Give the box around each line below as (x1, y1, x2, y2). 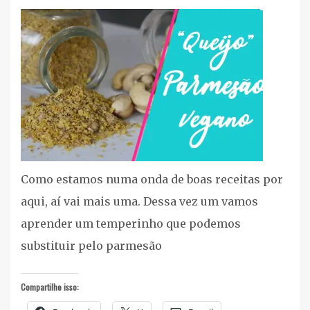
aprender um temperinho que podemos (21, 216, 241, 230)
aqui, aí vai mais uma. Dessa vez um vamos (21, 194, 258, 208)
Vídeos (155, 18, 193, 33)
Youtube (155, 40, 199, 55)
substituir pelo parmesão (21, 238, 162, 253)
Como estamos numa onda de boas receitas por (21, 172, 283, 186)
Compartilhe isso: (21, 280, 79, 293)
